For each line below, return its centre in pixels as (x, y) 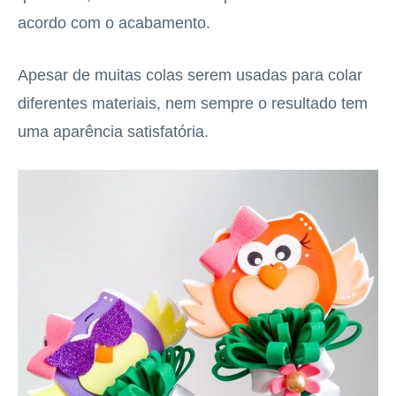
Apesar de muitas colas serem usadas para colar (190, 75)
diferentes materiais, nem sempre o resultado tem (193, 103)
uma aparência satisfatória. (113, 131)
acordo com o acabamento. (114, 23)
